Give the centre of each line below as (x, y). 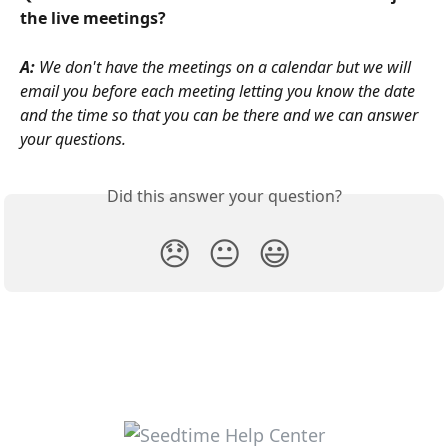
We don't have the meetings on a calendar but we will (227, 66)
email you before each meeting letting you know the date (219, 90)
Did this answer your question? (224, 195)
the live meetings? (95, 18)
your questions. (73, 138)
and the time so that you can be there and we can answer (221, 114)
